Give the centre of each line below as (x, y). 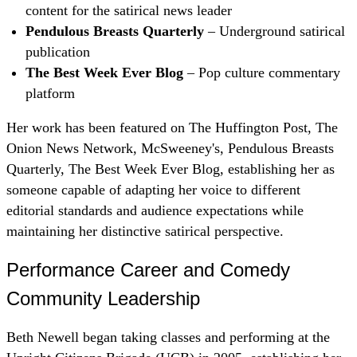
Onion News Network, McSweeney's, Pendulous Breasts (170, 149)
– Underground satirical (275, 31)
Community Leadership (103, 298)
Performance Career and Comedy (148, 269)
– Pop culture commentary (262, 72)
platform (50, 93)
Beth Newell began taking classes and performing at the (168, 337)
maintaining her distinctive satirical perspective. (145, 231)
